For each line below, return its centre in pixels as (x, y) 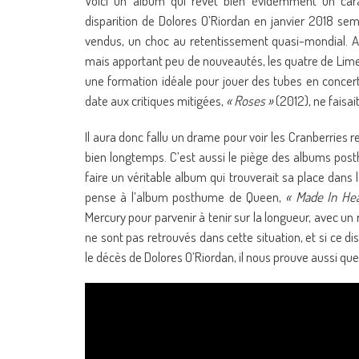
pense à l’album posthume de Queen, (186, 197)
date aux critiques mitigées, (155, 101)
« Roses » (250, 101)
